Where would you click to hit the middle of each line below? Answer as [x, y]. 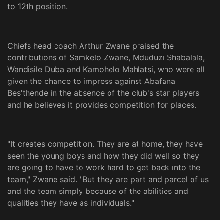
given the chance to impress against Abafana [91, 81]
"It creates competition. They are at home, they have [105, 144]
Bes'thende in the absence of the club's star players [103, 93]
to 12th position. [38, 7]
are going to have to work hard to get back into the [104, 168]
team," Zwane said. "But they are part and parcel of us [108, 179]
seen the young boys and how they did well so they [103, 156]
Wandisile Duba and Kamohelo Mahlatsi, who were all [106, 69]
